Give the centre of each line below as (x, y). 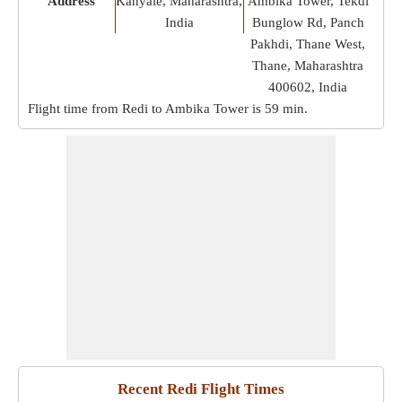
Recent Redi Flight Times (201, 389)
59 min (284, 109)
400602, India (308, 87)
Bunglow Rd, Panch (308, 22)
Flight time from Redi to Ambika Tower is (146, 109)
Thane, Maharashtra (308, 66)
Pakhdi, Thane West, (308, 44)
